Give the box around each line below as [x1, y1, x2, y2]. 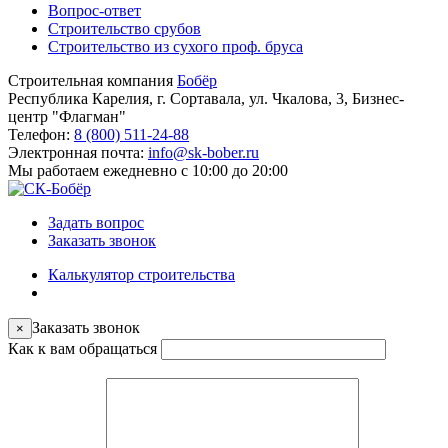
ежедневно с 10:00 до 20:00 [103, 161, 288, 179]
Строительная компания [8, 71, 173, 89]
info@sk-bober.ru [148, 143, 259, 161]
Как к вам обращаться [8, 339, 161, 357]
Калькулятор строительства [48, 265, 235, 283]
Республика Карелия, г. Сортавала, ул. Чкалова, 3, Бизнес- [8, 89, 404, 107]
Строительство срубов [48, 19, 201, 37]
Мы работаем [8, 161, 103, 179]
